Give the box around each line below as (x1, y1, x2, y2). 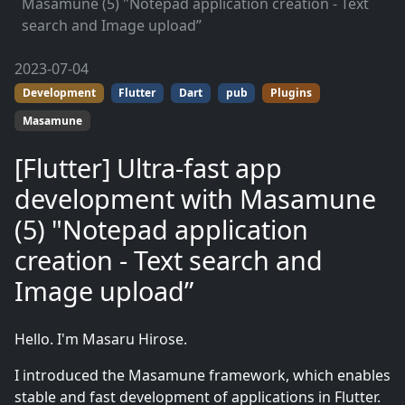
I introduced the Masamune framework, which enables (14, 364, 391, 385)
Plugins (270, 85, 313, 101)
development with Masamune (14, 180, 376, 216)
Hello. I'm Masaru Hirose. (14, 328, 187, 349)
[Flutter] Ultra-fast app (14, 149, 282, 185)
